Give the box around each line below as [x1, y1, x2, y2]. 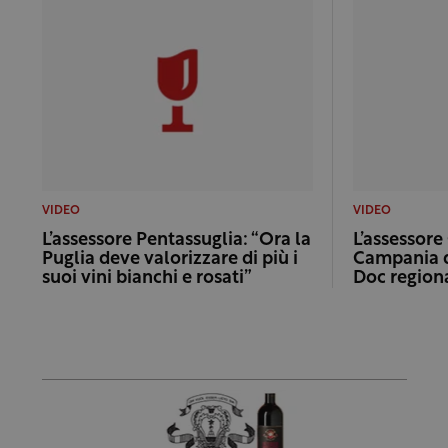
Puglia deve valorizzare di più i [41, 250, 298, 270]
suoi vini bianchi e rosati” [41, 269, 252, 289]
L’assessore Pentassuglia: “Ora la [41, 231, 311, 251]
